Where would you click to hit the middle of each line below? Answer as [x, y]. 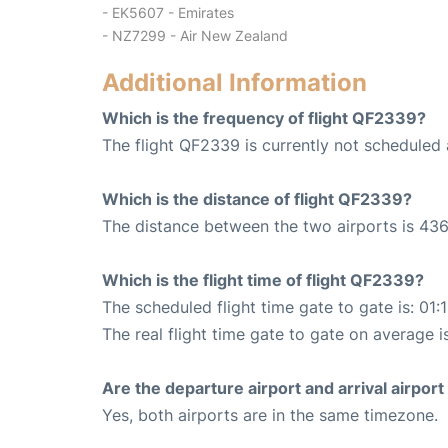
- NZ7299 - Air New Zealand [195, 35]
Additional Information [234, 82]
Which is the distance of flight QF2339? [257, 198]
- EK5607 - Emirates [168, 12]
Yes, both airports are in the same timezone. [270, 414]
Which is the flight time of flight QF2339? [263, 279]
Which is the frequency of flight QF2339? [264, 117]
